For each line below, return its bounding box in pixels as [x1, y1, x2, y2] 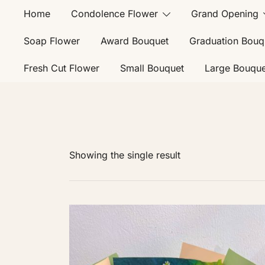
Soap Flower [24, 35, 80, 47]
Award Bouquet [101, 35, 169, 47]
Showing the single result [69, 149, 180, 161]
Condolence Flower [71, 8, 158, 20]
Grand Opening [190, 8, 258, 20]
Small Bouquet [120, 62, 184, 74]
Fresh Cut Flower [24, 62, 99, 74]
